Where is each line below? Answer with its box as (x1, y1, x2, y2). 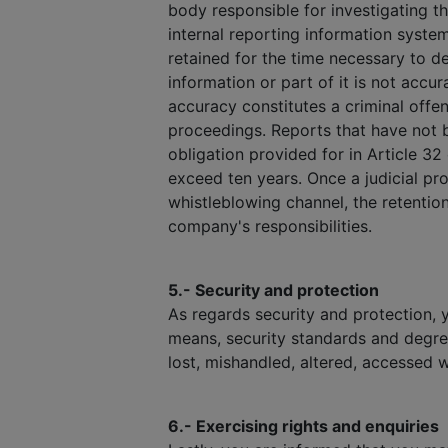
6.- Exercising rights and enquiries (168, 416, 439, 436)
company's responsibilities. (168, 216, 372, 236)
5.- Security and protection (168, 280, 379, 300)
